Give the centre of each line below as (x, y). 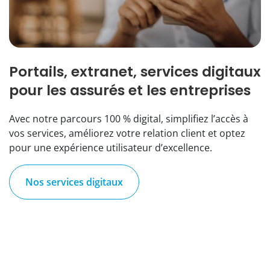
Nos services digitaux (74, 182)
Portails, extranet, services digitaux (135, 72)
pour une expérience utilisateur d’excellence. (111, 148)
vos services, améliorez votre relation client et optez (127, 133)
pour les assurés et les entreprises (130, 90)
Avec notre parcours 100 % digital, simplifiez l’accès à (129, 119)
